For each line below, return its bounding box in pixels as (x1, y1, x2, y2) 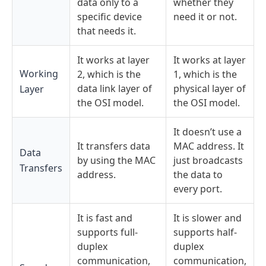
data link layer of (77, 81, 152, 95)
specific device (77, 9, 142, 23)
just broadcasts (173, 153, 243, 167)
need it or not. (173, 9, 237, 23)
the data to (173, 167, 223, 181)
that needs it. (77, 24, 136, 37)
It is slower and (173, 211, 242, 224)
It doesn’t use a (173, 125, 242, 138)
